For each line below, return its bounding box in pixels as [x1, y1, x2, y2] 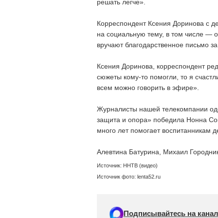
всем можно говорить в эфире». [97, 84, 199, 92]
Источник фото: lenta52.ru [97, 174, 161, 180]
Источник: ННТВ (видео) [97, 163, 158, 169]
